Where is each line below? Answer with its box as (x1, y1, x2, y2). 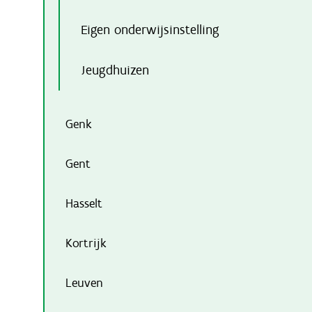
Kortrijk (65, 235, 107, 251)
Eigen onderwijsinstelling (81, 21, 219, 38)
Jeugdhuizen (81, 61, 149, 78)
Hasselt (65, 195, 102, 211)
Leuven (65, 274, 103, 290)
